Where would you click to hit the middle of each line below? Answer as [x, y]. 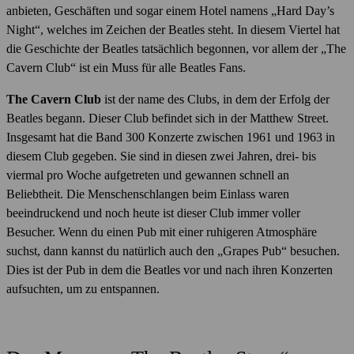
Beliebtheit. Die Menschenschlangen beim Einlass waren [148, 194]
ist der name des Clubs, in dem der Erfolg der [217, 100]
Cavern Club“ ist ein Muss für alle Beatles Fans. [126, 68]
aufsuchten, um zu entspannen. [83, 289]
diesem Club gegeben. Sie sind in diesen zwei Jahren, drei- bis [161, 156]
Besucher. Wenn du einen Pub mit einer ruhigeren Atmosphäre [162, 232]
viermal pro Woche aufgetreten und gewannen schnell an [148, 175]
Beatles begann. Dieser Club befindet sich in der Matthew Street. [168, 119]
